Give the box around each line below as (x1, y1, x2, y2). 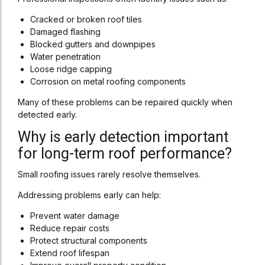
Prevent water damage (30, 211, 119, 221)
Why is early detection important (18, 128, 228, 146)
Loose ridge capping (30, 64, 112, 74)
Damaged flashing (30, 27, 101, 37)
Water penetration (30, 51, 101, 62)
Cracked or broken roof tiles (30, 14, 142, 24)
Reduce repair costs (30, 223, 109, 233)
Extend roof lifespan (30, 248, 109, 258)
